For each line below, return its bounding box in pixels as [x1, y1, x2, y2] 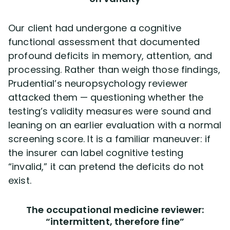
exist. [8, 174, 31, 187]
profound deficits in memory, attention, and [8, 49, 213, 62]
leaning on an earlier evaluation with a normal [8, 118, 222, 131]
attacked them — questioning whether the [8, 90, 204, 104]
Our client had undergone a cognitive [8, 21, 182, 34]
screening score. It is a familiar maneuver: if [8, 132, 211, 145]
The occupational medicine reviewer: [26, 203, 204, 216]
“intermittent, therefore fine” [45, 215, 185, 228]
